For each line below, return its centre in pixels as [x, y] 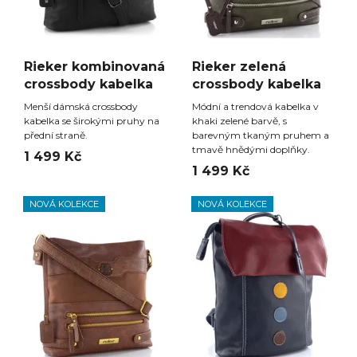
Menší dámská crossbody [81, 107]
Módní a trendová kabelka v [255, 107]
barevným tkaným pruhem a [261, 135]
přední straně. [56, 135]
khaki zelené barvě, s [239, 121]
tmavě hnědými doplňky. [251, 150]
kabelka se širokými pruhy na [92, 121]
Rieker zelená [239, 67]
